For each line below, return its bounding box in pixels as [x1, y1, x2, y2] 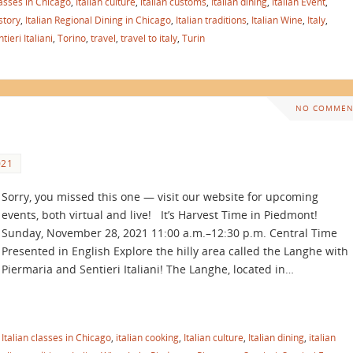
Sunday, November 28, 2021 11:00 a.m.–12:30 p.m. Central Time [2, 225, 337, 240]
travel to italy [121, 31, 177, 44]
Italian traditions [176, 13, 247, 26]
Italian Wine [251, 13, 303, 26]
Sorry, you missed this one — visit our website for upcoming [2, 188, 318, 204]
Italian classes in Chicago [2, 330, 111, 344]
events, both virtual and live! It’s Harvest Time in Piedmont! [2, 206, 318, 222]
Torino [58, 31, 86, 44]
